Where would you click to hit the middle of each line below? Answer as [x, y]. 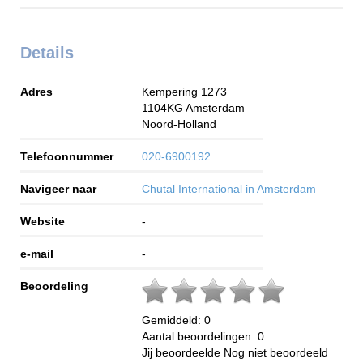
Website [43, 221]
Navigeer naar [58, 188]
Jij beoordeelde [183, 352]
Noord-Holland [179, 124]
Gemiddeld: [173, 320]
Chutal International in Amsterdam [229, 188]
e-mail [37, 253]
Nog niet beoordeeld [276, 352]
